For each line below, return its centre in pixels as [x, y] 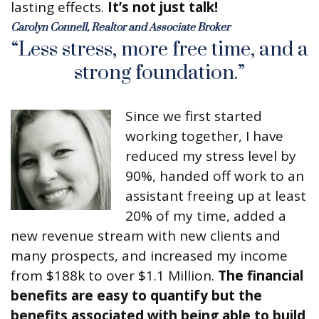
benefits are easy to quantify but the [136, 296]
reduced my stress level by [211, 156]
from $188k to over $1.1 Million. [114, 276]
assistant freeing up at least [216, 196]
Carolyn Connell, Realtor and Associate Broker [120, 28]
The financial [261, 276]
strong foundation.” [159, 73]
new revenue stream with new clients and [146, 236]
